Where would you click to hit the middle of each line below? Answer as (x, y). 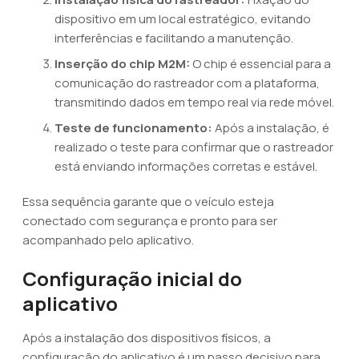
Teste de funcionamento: (133, 128)
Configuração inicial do (132, 278)
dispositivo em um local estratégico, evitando (183, 19)
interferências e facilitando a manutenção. (174, 38)
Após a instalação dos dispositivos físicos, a (147, 338)
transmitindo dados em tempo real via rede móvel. (194, 102)
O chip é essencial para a (260, 64)
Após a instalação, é (271, 128)
